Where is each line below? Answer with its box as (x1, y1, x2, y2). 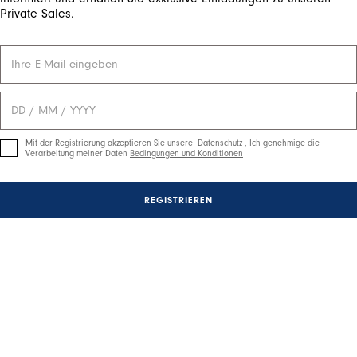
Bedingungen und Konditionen (130, 148, 243, 159)
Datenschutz (198, 138, 242, 149)
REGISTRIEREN (144, 194, 213, 206)
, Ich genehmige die (245, 138, 320, 149)
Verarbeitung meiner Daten (25, 148, 127, 159)
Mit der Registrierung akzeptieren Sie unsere (25, 138, 195, 149)
